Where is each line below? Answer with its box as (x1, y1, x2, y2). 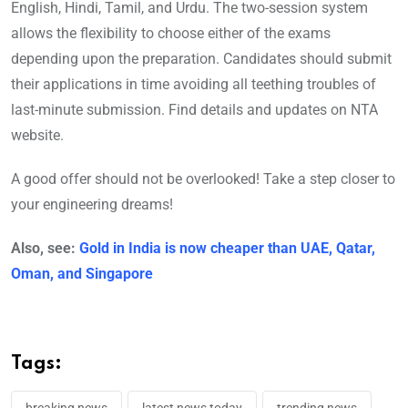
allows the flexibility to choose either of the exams (11, 25, 331, 43)
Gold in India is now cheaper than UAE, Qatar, (79, 240, 375, 258)
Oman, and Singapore (11, 265, 153, 283)
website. (11, 127, 64, 145)
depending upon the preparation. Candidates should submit (11, 50, 392, 68)
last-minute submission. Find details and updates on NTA (11, 101, 378, 119)
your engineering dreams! (11, 196, 173, 214)
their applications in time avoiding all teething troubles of (11, 76, 376, 94)
